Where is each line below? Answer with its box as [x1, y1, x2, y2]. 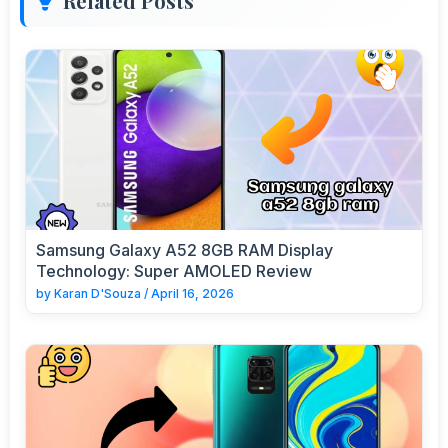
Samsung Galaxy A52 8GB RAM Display [36, 239, 333, 260]
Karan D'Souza [54, 285, 141, 301]
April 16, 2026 [151, 285, 234, 301]
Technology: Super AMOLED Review [36, 260, 312, 281]
